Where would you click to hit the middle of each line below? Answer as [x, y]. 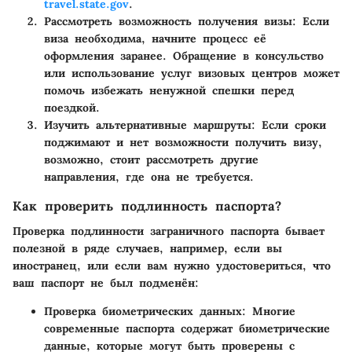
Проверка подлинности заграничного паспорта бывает [169, 231]
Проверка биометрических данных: [145, 312]
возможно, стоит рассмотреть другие [151, 160]
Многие [271, 312]
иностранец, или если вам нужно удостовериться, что [172, 266]
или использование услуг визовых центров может [192, 73]
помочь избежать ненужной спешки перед [169, 91]
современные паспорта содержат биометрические [187, 329]
